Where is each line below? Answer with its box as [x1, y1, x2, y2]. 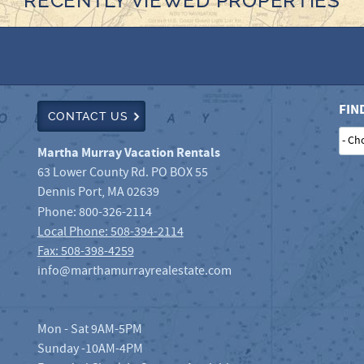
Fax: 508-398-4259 [37, 242, 134, 260]
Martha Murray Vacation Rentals [37, 143, 220, 162]
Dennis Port [37, 183, 102, 201]
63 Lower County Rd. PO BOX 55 [37, 163, 208, 181]
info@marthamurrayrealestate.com [37, 262, 232, 279]
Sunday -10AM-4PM [37, 340, 143, 357]
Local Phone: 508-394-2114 [37, 223, 184, 240]
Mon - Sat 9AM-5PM [37, 320, 142, 338]
